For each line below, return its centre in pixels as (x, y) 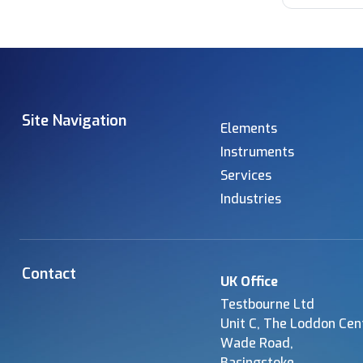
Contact (49, 274)
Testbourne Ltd (267, 305)
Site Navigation (74, 121)
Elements (249, 129)
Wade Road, (257, 344)
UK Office (249, 282)
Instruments (257, 152)
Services (246, 176)
